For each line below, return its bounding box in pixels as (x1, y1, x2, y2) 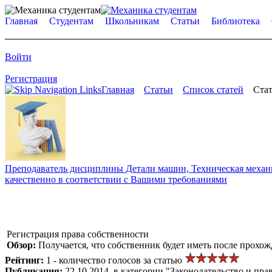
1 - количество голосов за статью (46, 254, 185, 265)
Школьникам (105, 16, 159, 26)
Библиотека (211, 16, 260, 26)
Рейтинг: (5, 254, 46, 265)
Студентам (49, 16, 93, 26)
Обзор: (7, 239, 38, 250)
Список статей (183, 84, 243, 95)
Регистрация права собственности (7, 228, 149, 239)
